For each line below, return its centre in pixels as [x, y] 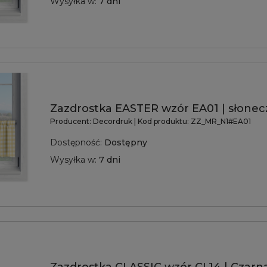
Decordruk [114, 122]
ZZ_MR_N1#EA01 [221, 122]
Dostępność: [76, 143]
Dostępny [126, 143]
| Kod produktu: [162, 122]
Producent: [72, 122]
